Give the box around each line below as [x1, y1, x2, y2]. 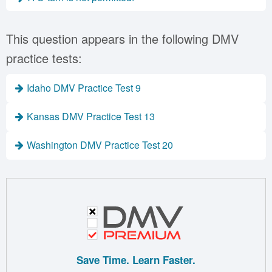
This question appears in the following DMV [6, 30, 239, 47]
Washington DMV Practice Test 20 [27, 138, 173, 152]
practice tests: [6, 49, 82, 67]
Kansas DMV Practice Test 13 [27, 109, 155, 123]
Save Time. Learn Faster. [76, 252, 195, 267]
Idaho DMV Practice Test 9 [27, 81, 141, 95]
